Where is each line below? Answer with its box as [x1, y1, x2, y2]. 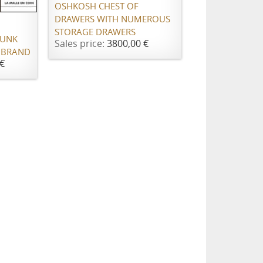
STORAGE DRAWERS [55, 26, 136, 38]
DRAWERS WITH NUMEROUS [55, 14, 171, 25]
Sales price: [55, 38, 107, 49]
